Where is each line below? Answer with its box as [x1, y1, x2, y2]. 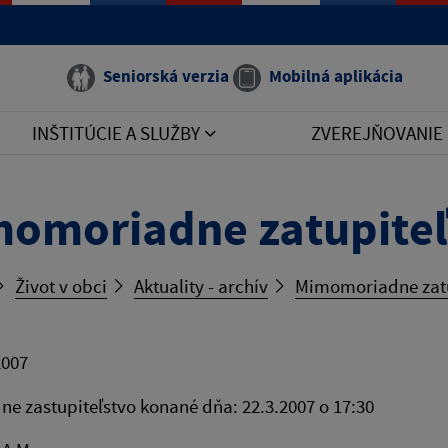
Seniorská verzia [103, 65, 229, 87]
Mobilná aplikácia [269, 65, 403, 87]
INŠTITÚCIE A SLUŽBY [32, 121, 205, 145]
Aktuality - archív [134, 274, 268, 298]
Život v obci [15, 274, 107, 298]
